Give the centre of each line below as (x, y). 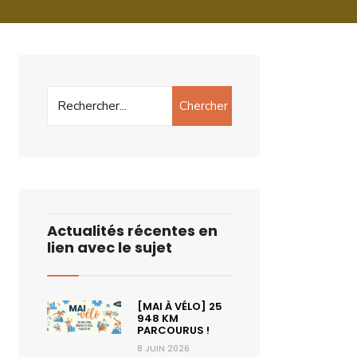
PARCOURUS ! (173, 330)
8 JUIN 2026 (163, 348)
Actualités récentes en (132, 231)
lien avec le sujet (110, 247)
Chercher (204, 106)
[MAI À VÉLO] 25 (179, 306)
